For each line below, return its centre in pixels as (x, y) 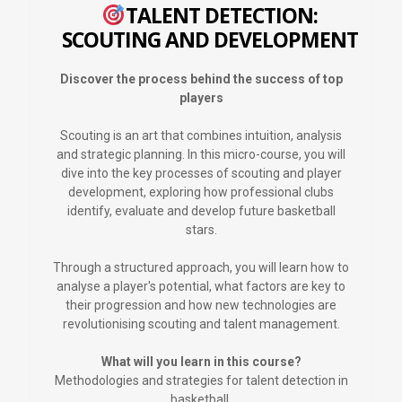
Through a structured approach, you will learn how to (201, 267)
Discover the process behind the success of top (201, 79)
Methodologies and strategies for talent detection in (201, 380)
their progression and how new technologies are (201, 305)
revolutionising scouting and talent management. (201, 323)
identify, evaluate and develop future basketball (201, 210)
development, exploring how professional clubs (201, 192)
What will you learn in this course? (201, 361)
